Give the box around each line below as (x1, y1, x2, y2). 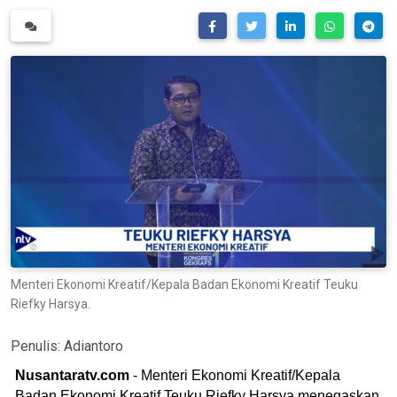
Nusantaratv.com (15, 367, 129, 383)
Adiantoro (64, 337, 123, 354)
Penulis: (11, 337, 64, 354)
